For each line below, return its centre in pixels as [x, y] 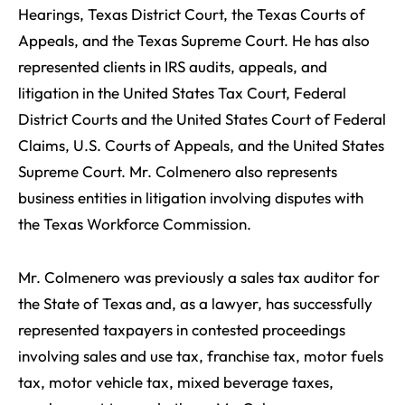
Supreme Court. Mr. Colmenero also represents [178, 171]
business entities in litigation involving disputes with [191, 198]
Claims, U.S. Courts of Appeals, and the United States [201, 145]
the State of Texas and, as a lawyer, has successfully [195, 303]
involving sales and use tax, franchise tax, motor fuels [201, 356]
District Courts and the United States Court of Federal [202, 119]
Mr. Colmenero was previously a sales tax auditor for [199, 277]
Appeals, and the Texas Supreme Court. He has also [194, 40]
